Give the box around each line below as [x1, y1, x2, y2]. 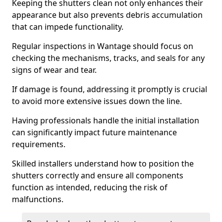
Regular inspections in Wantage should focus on [12, 41, 193, 52]
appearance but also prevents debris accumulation [12, 9, 203, 20]
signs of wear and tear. [12, 64, 97, 75]
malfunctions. [12, 194, 63, 205]
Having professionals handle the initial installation [12, 115, 199, 126]
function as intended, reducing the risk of [12, 182, 167, 193]
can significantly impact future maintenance [12, 127, 177, 138]
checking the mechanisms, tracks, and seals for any [12, 53, 205, 63]
